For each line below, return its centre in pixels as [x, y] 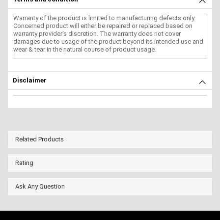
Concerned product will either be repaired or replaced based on [103, 26]
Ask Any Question [40, 186]
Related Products [40, 139]
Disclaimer [30, 80]
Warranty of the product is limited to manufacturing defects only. [104, 18]
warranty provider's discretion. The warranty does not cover [97, 33]
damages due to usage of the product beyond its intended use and [108, 41]
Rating [24, 163]
